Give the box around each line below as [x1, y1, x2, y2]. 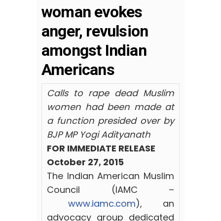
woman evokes [41, 2, 143, 22]
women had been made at [47, 101, 174, 113]
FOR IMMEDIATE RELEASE [47, 142, 155, 155]
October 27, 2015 [47, 156, 124, 169]
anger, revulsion [41, 22, 148, 41]
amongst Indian [41, 41, 147, 60]
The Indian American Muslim [47, 170, 174, 183]
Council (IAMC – [47, 184, 174, 196]
